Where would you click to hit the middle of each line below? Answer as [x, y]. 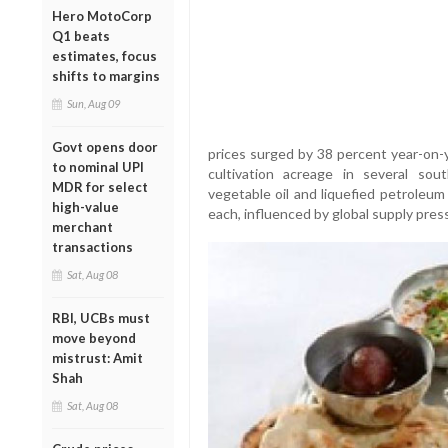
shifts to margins [106, 75]
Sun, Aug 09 [93, 103]
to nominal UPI [98, 166]
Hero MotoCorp [102, 15]
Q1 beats [81, 35]
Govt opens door [105, 146]
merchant [82, 226]
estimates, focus [104, 55]
